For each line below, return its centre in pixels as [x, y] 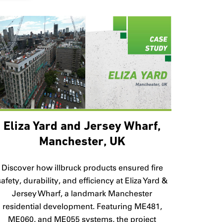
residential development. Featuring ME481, [82, 207]
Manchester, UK [82, 142]
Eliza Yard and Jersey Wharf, [82, 127]
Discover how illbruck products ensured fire [82, 168]
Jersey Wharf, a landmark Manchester [82, 194]
